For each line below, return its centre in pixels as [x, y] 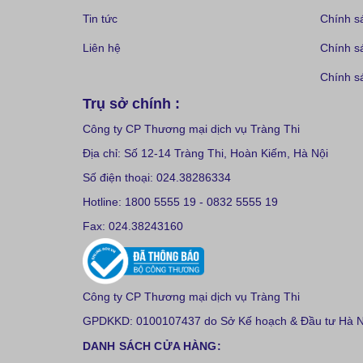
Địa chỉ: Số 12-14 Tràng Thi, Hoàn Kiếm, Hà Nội [205, 154]
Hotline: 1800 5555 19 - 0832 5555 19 [180, 202]
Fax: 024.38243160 [133, 226]
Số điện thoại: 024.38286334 [157, 178]
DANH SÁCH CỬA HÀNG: [152, 346]
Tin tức [100, 19]
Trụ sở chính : [131, 104]
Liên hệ [102, 48]
